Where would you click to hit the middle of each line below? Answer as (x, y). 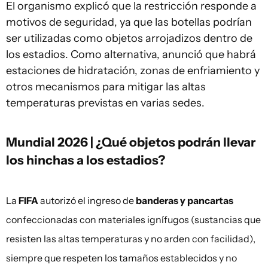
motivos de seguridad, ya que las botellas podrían (129, 22)
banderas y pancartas (185, 201)
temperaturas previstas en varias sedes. (105, 103)
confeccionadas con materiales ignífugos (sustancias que (133, 220)
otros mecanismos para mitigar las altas (106, 87)
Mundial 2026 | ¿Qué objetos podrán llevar (131, 142)
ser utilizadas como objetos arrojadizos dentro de (129, 39)
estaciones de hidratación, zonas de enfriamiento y (133, 71)
